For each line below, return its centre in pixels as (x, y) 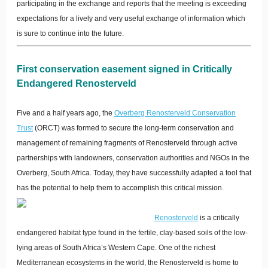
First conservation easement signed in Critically (124, 69)
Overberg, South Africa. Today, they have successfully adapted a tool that (134, 173)
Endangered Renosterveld (77, 83)
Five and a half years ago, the (66, 113)
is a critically (219, 218)
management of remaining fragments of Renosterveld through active (127, 143)
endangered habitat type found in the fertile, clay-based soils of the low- (132, 233)
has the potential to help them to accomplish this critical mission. (120, 188)
